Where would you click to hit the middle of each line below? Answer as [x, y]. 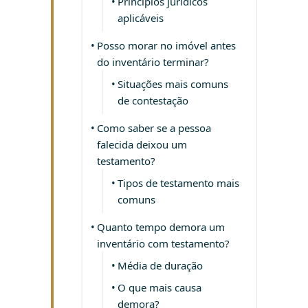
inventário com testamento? [163, 243]
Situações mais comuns [173, 84]
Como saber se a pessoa [154, 128]
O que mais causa [159, 287]
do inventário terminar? [153, 62]
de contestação [153, 100]
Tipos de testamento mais [178, 183]
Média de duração [160, 265]
